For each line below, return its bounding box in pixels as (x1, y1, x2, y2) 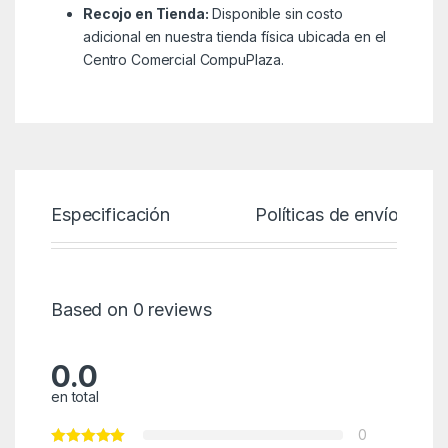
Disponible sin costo (208, 4, 343, 22)
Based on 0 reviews (50, 298, 212, 320)
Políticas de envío (255, 203, 399, 225)
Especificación (50, 203, 171, 225)
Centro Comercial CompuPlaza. (82, 50, 285, 68)
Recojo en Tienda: (82, 4, 209, 22)
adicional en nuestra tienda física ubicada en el (82, 27, 387, 45)
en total (50, 387, 99, 405)
